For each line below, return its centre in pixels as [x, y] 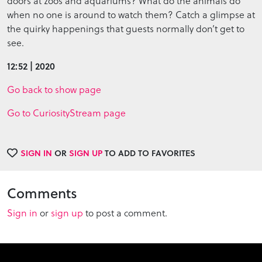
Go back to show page [54, 89]
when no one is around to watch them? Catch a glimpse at [131, 14]
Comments [42, 193]
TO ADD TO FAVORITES [149, 153]
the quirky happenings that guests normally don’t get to [126, 28]
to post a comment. [125, 212]
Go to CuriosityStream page [66, 112]
